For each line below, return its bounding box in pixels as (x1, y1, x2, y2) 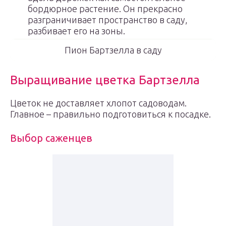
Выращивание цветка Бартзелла (10, 73, 200, 87)
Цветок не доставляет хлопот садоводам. (10, 98, 187, 108)
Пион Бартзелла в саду (64, 45, 162, 55)
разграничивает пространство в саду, (28, 15, 188, 25)
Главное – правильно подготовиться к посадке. (10, 109, 211, 119)
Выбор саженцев (10, 132, 92, 144)
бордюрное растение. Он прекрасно (28, 4, 183, 14)
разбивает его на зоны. (28, 26, 125, 36)
